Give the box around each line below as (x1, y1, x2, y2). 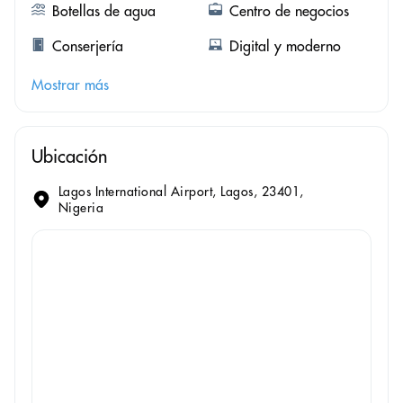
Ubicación (31, 144, 107, 167)
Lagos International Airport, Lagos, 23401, (58, 183, 304, 200)
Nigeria (58, 199, 104, 216)
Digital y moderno (228, 36, 341, 55)
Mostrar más (31, 75, 109, 94)
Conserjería (52, 36, 123, 55)
